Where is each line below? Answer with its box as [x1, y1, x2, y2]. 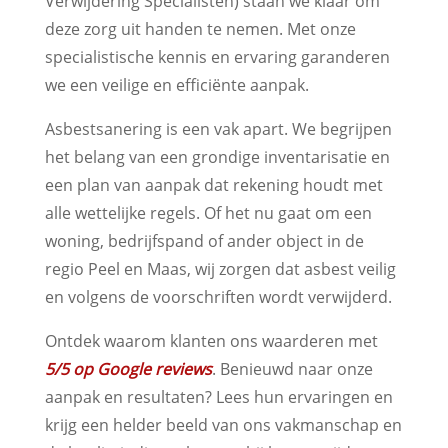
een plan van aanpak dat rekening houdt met [44, 173, 383, 196]
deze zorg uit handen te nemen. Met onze [44, 17, 356, 40]
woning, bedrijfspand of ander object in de [44, 229, 364, 252]
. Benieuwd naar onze [211, 357, 373, 380]
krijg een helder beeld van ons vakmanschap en [44, 413, 402, 436]
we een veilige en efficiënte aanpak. [44, 73, 309, 96]
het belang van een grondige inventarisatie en [44, 145, 390, 168]
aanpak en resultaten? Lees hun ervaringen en [44, 385, 393, 408]
